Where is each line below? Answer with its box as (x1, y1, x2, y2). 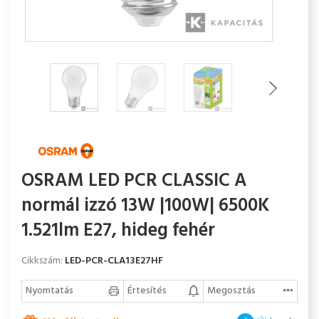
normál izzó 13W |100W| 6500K (21, 192, 269, 221)
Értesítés (127, 283, 167, 299)
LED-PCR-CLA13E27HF (65, 253, 163, 269)
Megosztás (207, 283, 256, 299)
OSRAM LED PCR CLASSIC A (21, 167, 247, 196)
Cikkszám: (21, 253, 65, 269)
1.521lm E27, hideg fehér (21, 216, 215, 246)
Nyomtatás (26, 283, 73, 299)
